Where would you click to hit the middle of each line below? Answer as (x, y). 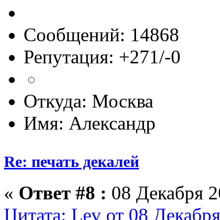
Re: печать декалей (71, 162)
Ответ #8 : (63, 193)
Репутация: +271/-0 (102, 56)
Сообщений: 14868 (101, 34)
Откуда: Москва (88, 101)
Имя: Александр (90, 123)
